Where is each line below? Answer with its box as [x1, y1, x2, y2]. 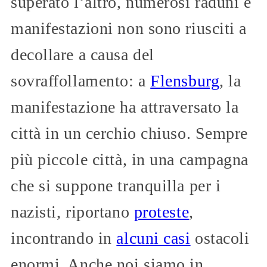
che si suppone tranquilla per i [11, 176, 221, 195]
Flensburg [150, 71, 220, 90]
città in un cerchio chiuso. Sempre [11, 123, 249, 142]
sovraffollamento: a [11, 71, 151, 90]
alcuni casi [116, 228, 191, 247]
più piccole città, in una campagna [11, 150, 249, 169]
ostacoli [190, 228, 250, 247]
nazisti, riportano [11, 202, 134, 221]
